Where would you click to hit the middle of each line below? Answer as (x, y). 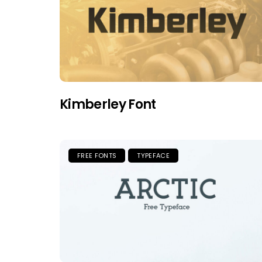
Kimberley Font (108, 104)
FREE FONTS (97, 155)
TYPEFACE (153, 155)
